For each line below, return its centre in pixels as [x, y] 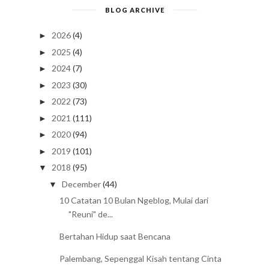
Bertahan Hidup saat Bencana [115, 237]
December [81, 184]
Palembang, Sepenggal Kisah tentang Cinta [140, 259]
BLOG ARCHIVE [134, 10]
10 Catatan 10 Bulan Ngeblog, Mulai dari [134, 201]
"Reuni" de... [90, 214]
